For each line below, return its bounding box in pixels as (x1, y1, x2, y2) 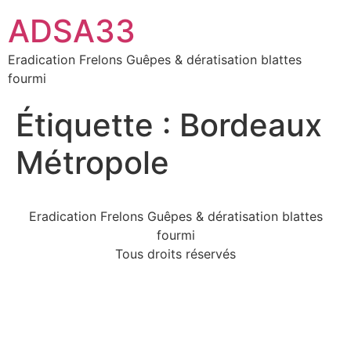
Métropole (16, 143, 169, 182)
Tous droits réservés (115, 246, 236, 262)
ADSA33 (8, 12, 136, 50)
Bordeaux (179, 106, 322, 144)
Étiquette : (16, 106, 179, 144)
